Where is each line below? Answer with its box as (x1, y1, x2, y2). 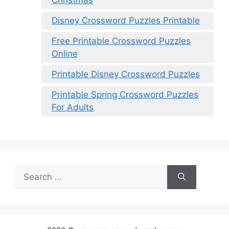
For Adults (52, 102, 94, 112)
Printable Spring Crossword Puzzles (52, 89, 198, 100)
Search (15, 165, 43, 176)
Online (52, 48, 78, 59)
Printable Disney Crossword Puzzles (52, 68, 200, 79)
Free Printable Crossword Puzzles (52, 35, 191, 46)
